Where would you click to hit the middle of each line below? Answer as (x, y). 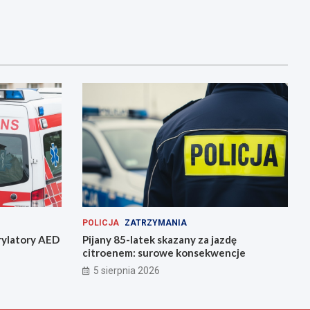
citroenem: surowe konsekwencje (164, 252)
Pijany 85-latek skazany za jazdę (159, 239)
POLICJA (100, 222)
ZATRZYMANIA (155, 222)
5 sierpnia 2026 (126, 270)
